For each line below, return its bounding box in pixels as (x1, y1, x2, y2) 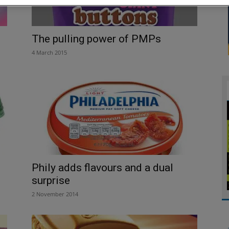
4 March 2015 (32, 48, 67, 56)
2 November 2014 (32, 190, 78, 198)
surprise (32, 174, 70, 187)
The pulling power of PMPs (32, 32, 161, 45)
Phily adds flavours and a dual (32, 161, 173, 174)
